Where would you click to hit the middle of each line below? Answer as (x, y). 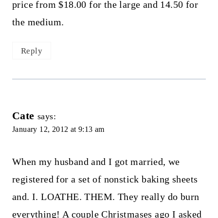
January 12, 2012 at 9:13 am (58, 129)
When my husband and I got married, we (96, 162)
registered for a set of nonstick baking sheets (105, 179)
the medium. (38, 22)
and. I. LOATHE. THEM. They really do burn (106, 197)
